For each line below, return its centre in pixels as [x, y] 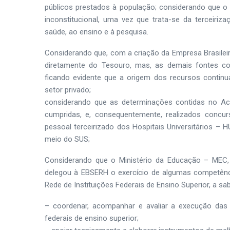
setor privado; [68, 90]
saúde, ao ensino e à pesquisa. [97, 32]
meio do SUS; [67, 139]
